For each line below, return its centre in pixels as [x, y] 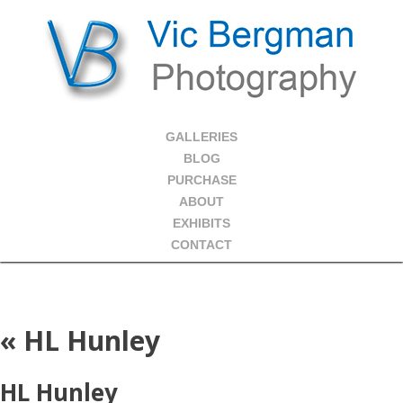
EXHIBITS [201, 223]
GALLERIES [201, 137]
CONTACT [201, 245]
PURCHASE [201, 180]
